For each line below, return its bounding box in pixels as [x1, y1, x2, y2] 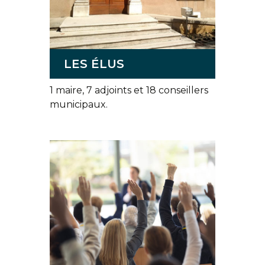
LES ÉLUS [64, 57, 124, 71]
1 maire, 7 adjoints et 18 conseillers [50, 85, 208, 96]
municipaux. [50, 99, 108, 110]
